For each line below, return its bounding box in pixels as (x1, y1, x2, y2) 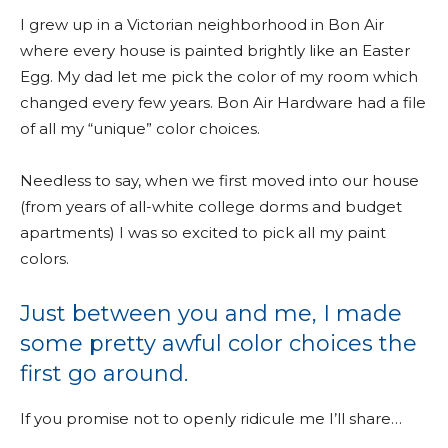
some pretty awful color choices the (20, 330, 417, 357)
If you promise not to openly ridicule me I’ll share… (20, 409, 402, 428)
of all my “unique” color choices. (20, 119, 260, 138)
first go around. (20, 360, 188, 387)
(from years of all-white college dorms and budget (20, 197, 402, 216)
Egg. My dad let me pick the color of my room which (20, 67, 418, 86)
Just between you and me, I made (20, 300, 402, 327)
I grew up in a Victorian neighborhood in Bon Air (20, 15, 384, 34)
